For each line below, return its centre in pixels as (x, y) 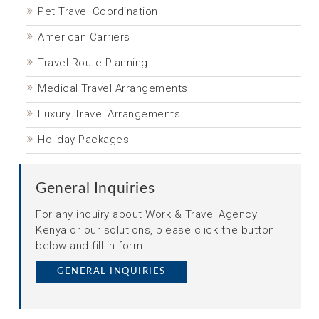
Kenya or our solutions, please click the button (155, 230)
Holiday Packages (83, 140)
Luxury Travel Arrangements (109, 114)
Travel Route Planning (93, 63)
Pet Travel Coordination (98, 11)
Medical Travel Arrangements (113, 88)
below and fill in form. (91, 246)
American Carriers (84, 37)
